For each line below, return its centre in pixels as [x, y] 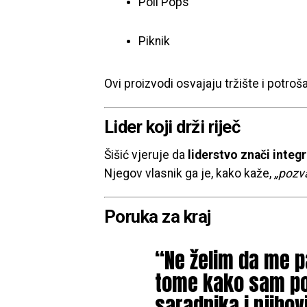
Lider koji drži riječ [172, 127]
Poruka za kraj [158, 217]
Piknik [154, 41]
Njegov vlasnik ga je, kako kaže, [189, 173]
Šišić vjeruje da [146, 155]
